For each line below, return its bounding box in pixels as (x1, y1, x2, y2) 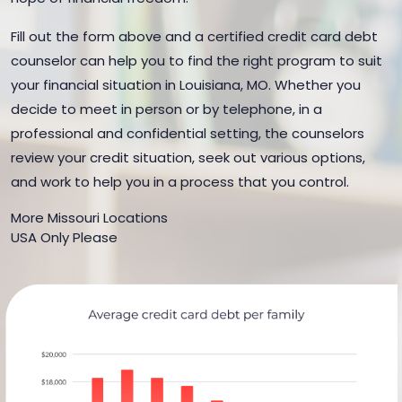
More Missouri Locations (11, 208, 168, 227)
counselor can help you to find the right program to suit (11, 51, 382, 70)
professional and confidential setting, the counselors (11, 124, 364, 143)
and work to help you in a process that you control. (11, 172, 349, 191)
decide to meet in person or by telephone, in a (11, 100, 322, 118)
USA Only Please (11, 228, 118, 247)
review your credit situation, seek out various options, (11, 148, 365, 167)
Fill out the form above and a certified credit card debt (11, 27, 378, 46)
